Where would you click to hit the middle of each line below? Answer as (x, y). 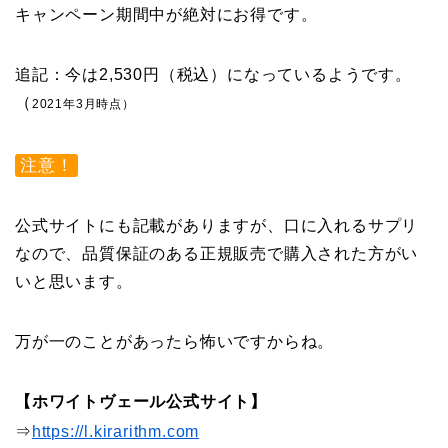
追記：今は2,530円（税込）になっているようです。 (213, 75)
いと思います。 (74, 282)
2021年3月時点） (83, 104)
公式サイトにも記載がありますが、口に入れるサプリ (217, 226)
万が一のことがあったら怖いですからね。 (175, 342)
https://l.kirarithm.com (115, 432)
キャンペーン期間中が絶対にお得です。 (166, 15)
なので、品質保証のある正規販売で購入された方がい (217, 254)
